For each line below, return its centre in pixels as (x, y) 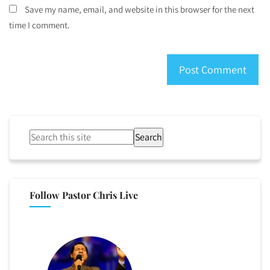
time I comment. (39, 25)
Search (149, 137)
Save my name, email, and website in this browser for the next (140, 10)
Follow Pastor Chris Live (84, 195)
